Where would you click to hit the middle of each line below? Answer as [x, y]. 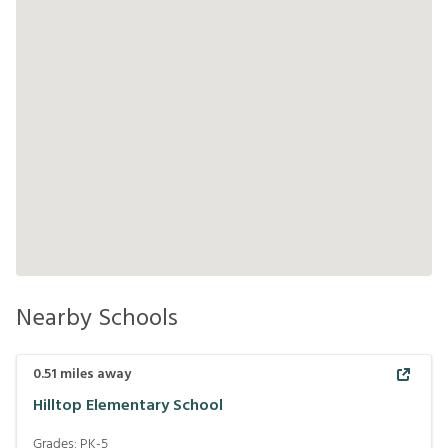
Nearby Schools [97, 319]
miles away [94, 374]
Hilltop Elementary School [128, 405]
